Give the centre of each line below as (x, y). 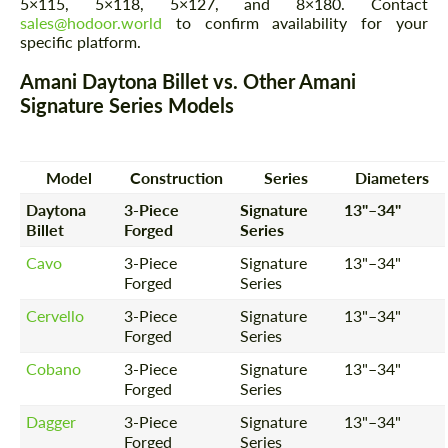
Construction (176, 177)
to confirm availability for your (295, 23)
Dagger (51, 421)
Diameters (391, 177)
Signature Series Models (127, 105)
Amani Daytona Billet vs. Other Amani (188, 81)
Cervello (55, 315)
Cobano (54, 368)
